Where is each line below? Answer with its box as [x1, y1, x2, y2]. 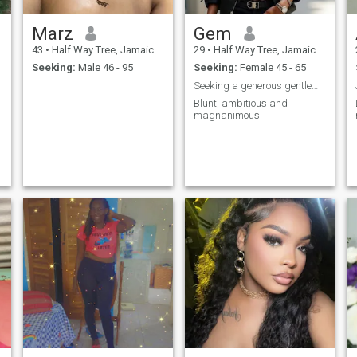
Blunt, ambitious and [193, 97, 288, 110]
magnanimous [193, 109, 260, 122]
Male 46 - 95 [75, 61, 133, 74]
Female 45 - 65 [237, 61, 306, 74]
